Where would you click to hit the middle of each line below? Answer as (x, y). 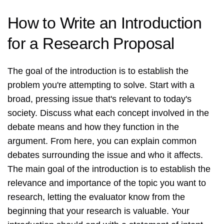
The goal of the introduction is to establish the (98, 71)
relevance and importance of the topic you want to (107, 183)
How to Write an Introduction (105, 23)
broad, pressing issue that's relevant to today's (99, 99)
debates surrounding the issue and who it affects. (105, 155)
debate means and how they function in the (93, 127)
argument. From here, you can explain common (102, 141)
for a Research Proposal (91, 44)
